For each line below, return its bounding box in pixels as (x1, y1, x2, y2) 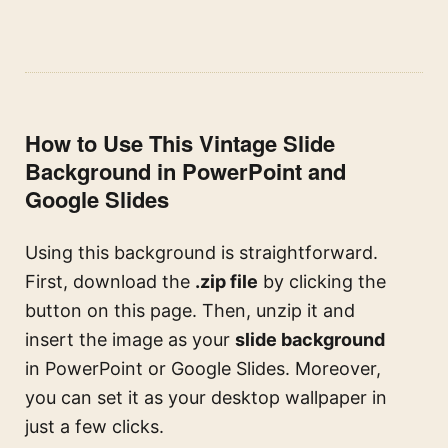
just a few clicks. (25, 416, 164, 438)
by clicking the (258, 271, 386, 293)
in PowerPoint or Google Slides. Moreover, (25, 358, 381, 380)
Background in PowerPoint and (25, 155, 346, 188)
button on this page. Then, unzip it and (25, 300, 355, 322)
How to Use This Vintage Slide (25, 127, 335, 160)
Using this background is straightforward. (25, 242, 378, 264)
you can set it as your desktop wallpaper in (25, 387, 387, 409)
